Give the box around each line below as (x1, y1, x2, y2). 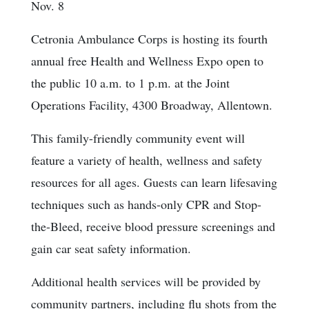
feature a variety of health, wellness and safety (31, 152, 262, 169)
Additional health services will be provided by (31, 273, 261, 290)
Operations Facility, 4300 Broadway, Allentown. (31, 97, 272, 114)
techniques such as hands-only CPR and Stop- (31, 196, 261, 213)
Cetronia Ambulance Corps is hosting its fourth (31, 30, 268, 48)
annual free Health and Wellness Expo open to (31, 52, 263, 70)
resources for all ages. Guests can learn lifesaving (31, 174, 277, 191)
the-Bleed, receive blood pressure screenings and (31, 218, 275, 235)
